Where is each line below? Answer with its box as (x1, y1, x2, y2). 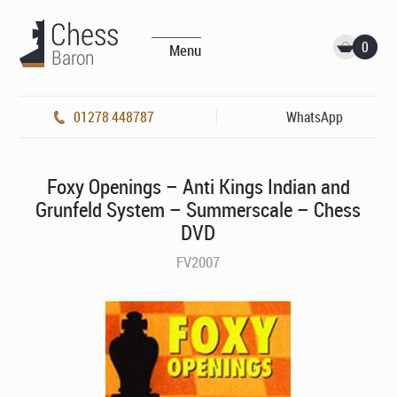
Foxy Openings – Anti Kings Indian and (46, 173, 350, 200)
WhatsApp (285, 107, 343, 127)
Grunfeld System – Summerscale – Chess (35, 196, 362, 223)
